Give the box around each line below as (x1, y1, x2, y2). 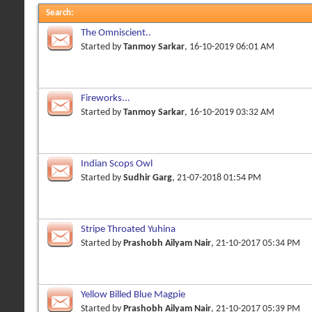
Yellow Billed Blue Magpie (81, 289, 185, 300)
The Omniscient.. (81, 28, 151, 38)
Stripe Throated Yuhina (81, 224, 175, 235)
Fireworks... (81, 93, 130, 104)
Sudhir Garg (123, 173, 172, 184)
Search (46, 8, 71, 17)
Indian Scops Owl (81, 158, 153, 169)
